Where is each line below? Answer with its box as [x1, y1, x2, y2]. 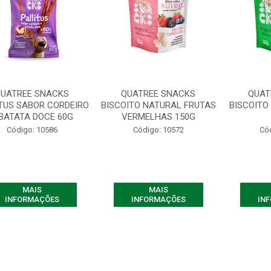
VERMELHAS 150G [121, 111, 195, 122]
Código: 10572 [132, 125, 184, 134]
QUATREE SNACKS [121, 88, 196, 99]
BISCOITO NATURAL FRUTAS [100, 100, 216, 111]
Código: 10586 [6, 125, 57, 134]
